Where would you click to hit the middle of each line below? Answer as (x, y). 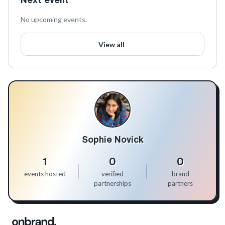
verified (113, 174)
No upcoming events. (54, 19)
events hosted (45, 174)
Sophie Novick (113, 139)
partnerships (113, 183)
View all (111, 44)
